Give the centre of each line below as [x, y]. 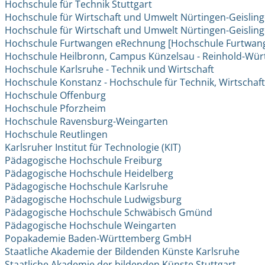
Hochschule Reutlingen [56, 135]
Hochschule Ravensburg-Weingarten [87, 122]
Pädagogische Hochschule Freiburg [84, 161]
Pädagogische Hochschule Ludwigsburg [93, 200]
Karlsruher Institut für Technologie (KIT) [93, 148]
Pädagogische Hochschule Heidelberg [89, 174]
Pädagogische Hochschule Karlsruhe [87, 187]
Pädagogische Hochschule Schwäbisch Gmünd [109, 213]
